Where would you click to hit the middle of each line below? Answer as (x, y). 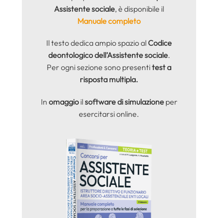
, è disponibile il (139, 9)
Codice (160, 43)
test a (161, 67)
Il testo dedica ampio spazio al (97, 43)
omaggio (64, 102)
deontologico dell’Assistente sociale (108, 55)
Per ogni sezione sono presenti (99, 67)
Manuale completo (109, 21)
